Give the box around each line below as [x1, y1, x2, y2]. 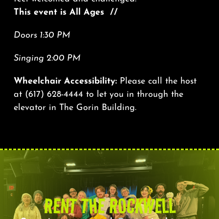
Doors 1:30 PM [13, 31, 73, 41]
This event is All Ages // [13, 8, 121, 18]
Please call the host [119, 77, 197, 87]
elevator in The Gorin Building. [13, 103, 136, 113]
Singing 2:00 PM [13, 54, 83, 64]
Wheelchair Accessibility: [13, 77, 120, 87]
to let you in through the [83, 90, 183, 100]
